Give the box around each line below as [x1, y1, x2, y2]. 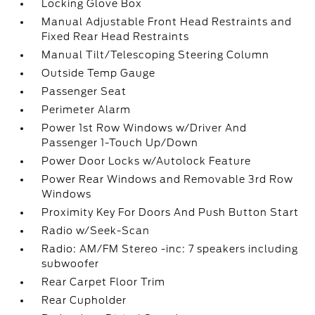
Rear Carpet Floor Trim [41, 276, 166, 288]
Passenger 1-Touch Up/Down [41, 137, 199, 148]
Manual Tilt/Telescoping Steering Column [41, 49, 270, 60]
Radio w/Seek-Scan [41, 225, 150, 236]
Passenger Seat [41, 86, 127, 97]
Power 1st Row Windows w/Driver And [41, 122, 247, 134]
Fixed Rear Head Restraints [41, 31, 190, 42]
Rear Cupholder [41, 295, 127, 306]
